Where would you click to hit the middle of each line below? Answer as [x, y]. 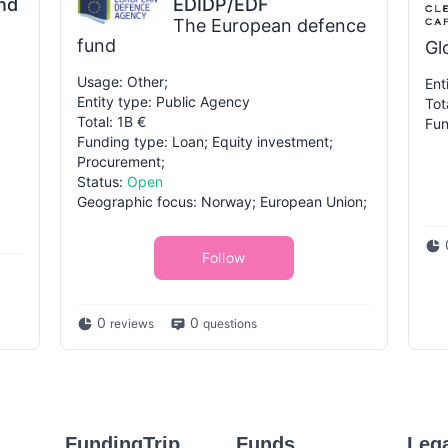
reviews [132, 323]
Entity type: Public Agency [163, 101]
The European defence [269, 25]
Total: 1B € [111, 121]
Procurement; [121, 161]
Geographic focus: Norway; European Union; [222, 201]
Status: [102, 181]
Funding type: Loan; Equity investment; [205, 141]
